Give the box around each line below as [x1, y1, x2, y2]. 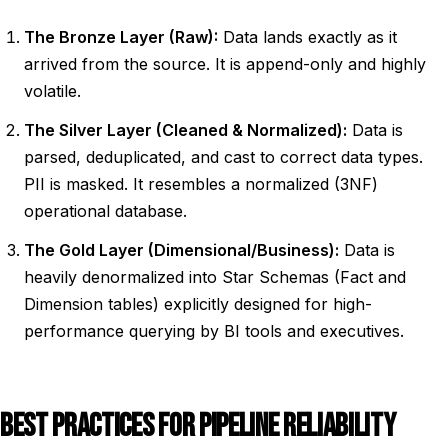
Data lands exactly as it [218, 27, 397, 47]
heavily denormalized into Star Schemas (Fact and [24, 267, 406, 287]
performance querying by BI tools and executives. [24, 321, 404, 341]
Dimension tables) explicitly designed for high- [24, 294, 372, 314]
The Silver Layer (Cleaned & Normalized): [24, 120, 347, 140]
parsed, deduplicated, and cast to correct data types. [24, 147, 423, 167]
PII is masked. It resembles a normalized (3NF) [24, 174, 378, 194]
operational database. [24, 201, 187, 221]
